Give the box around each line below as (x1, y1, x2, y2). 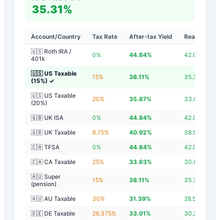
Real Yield (184, 32, 212, 40)
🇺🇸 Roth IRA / (31, 47, 71, 55)
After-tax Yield (129, 32, 172, 40)
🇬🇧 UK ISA (31, 113, 63, 121)
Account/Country (31, 32, 81, 40)
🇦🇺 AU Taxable (31, 194, 76, 202)
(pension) (31, 180, 56, 188)
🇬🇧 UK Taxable (31, 128, 76, 136)
